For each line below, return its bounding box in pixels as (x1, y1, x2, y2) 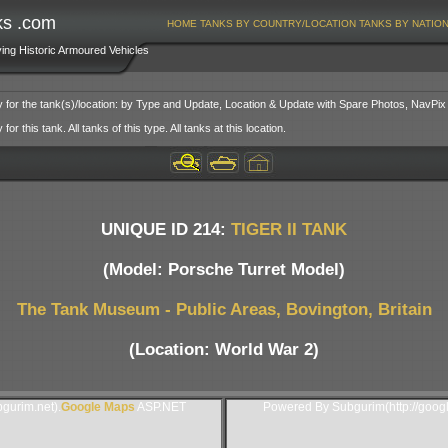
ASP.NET (134, 399, 186, 414)
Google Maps (60, 399, 135, 414)
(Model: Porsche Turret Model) (103, 259, 345, 279)
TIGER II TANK (231, 219, 347, 239)
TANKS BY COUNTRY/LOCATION (200, 18, 356, 29)
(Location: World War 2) (129, 339, 319, 359)
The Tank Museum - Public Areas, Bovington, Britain (16, 299, 432, 319)
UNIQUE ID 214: (101, 219, 231, 239)
